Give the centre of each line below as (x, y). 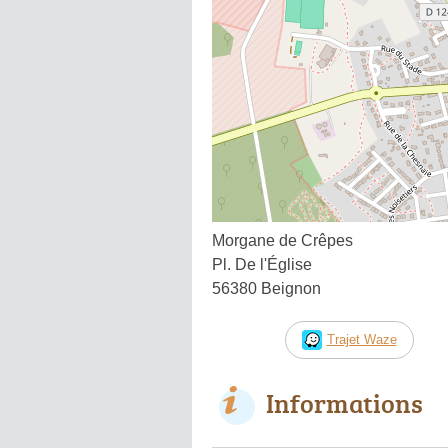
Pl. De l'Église (262, 264)
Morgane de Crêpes (282, 240)
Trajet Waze (361, 339)
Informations (344, 402)
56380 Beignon (266, 288)
